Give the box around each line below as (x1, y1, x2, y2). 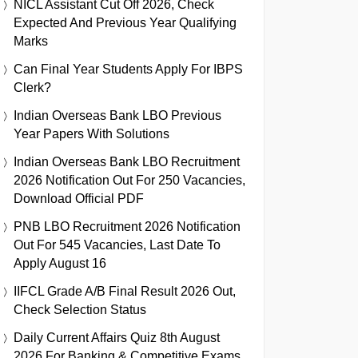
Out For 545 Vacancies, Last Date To (14, 237, 221, 252)
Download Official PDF (14, 191, 144, 205)
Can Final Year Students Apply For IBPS (14, 62, 243, 76)
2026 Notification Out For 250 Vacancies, (14, 173, 245, 187)
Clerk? (14, 80, 51, 94)
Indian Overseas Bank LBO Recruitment (14, 154, 240, 169)
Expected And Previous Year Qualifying (14, 15, 237, 30)
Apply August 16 (14, 256, 106, 270)
